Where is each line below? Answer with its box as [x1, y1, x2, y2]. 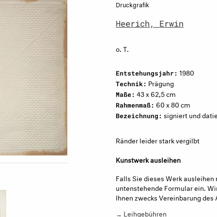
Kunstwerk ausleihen [116, 154, 181, 164]
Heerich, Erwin [116, 18, 184, 29]
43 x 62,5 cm [135, 88, 176, 98]
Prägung [147, 77, 174, 88]
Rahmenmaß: [116, 101, 155, 109]
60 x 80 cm [155, 99, 190, 109]
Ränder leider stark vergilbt [116, 135, 200, 145]
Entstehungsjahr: [116, 69, 178, 77]
